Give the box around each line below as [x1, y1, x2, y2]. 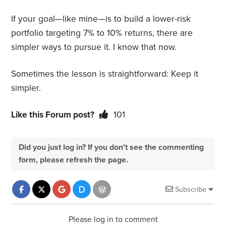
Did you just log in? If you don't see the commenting [19, 142, 204, 153]
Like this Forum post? [11, 109, 95, 121]
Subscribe [175, 185, 206, 194]
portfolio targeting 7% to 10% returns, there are [11, 28, 193, 39]
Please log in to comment [68, 214, 158, 225]
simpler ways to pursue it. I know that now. [11, 42, 177, 53]
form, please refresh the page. [19, 155, 129, 165]
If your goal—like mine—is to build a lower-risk [11, 14, 191, 25]
